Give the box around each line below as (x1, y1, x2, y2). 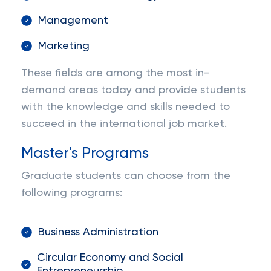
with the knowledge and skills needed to (21, 102, 230, 113)
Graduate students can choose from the (21, 171, 230, 181)
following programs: (21, 188, 122, 198)
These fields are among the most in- (21, 68, 209, 79)
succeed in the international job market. (21, 119, 227, 129)
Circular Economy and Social (37, 252, 184, 263)
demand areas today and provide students (21, 85, 246, 96)
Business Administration (38, 227, 158, 238)
